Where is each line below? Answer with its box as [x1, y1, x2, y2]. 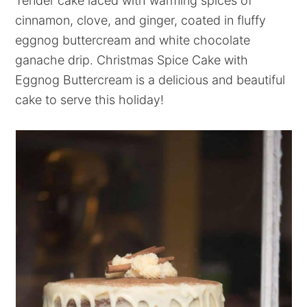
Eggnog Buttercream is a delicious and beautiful [15, 73, 286, 87]
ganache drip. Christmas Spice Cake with [15, 53, 249, 67]
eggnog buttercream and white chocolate [15, 33, 251, 47]
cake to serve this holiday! [15, 93, 164, 107]
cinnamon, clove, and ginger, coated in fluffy [15, 13, 267, 27]
